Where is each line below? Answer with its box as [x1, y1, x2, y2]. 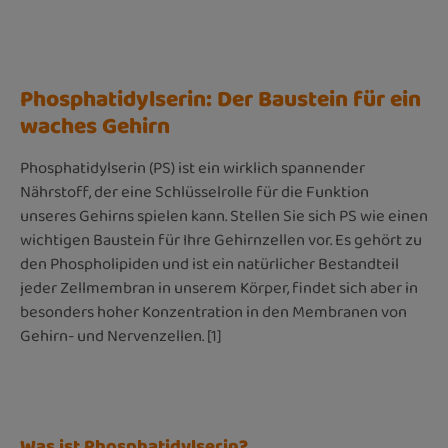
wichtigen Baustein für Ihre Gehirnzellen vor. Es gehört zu [20, 227, 422, 253]
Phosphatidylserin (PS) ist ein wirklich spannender [20, 155, 365, 181]
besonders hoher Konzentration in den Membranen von [20, 299, 407, 325]
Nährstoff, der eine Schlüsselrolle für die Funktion [20, 179, 369, 205]
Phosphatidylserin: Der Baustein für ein [20, 82, 421, 117]
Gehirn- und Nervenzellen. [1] [20, 323, 221, 349]
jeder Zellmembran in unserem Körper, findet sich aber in [20, 275, 418, 301]
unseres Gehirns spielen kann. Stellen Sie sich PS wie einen [20, 203, 428, 229]
